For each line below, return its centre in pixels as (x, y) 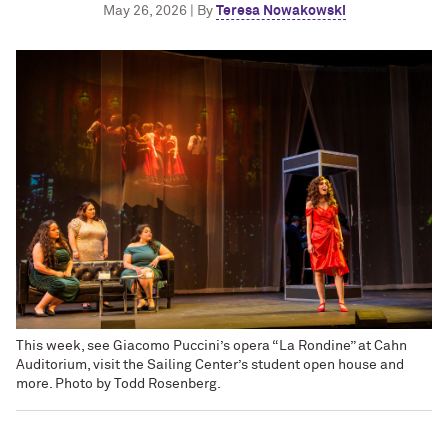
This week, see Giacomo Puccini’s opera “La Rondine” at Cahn (211, 345)
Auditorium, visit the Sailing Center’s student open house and (210, 364)
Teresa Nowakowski (280, 11)
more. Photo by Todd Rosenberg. (118, 383)
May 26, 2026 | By (159, 11)
